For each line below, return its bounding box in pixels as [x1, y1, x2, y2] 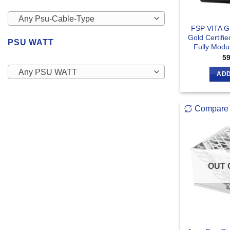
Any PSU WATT [18, 68, 77, 77]
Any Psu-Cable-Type [18, 14, 94, 23]
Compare [194, 104, 228, 113]
